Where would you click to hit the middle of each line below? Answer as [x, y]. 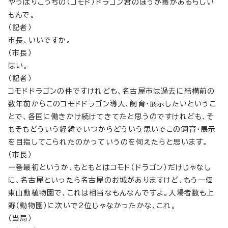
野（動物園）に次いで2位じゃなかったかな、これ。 [92, 206]
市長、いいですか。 [40, 40]
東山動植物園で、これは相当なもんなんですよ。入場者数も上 [111, 193]
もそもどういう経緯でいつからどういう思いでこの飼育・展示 [112, 129]
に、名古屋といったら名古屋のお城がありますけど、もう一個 [111, 180]
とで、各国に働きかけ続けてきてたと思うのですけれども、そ [111, 117]
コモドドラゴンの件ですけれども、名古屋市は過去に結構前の [112, 91]
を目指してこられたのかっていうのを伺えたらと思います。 [108, 142]
